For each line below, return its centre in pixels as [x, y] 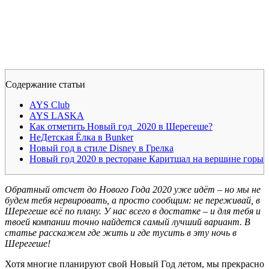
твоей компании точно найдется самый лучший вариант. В [128, 222]
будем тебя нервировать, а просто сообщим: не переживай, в [132, 200]
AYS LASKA [57, 115]
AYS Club [50, 104]
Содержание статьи [45, 84]
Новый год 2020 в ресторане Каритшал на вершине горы [147, 159]
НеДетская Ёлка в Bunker [81, 137]
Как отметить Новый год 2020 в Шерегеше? [121, 126]
